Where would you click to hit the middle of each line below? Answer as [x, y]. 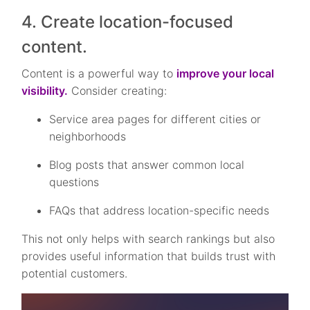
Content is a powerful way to [99, 74]
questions [74, 182]
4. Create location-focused [128, 22]
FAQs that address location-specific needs [159, 211]
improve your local [226, 74]
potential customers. [75, 274]
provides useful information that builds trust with [149, 256]
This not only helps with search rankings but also [148, 239]
